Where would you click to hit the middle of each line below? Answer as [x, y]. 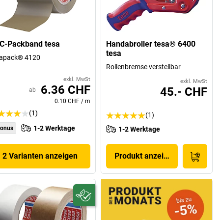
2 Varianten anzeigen [40, 156]
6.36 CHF [66, 90]
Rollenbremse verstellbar [144, 67]
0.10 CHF [67, 101]
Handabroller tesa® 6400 [151, 44]
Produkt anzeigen [146, 156]
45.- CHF [184, 92]
